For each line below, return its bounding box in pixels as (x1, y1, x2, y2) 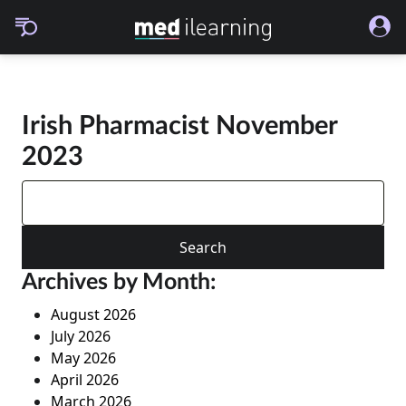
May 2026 (51, 348, 116, 368)
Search (21, 180, 68, 200)
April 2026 (51, 370, 119, 390)
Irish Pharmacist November (22, 113, 337, 140)
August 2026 (51, 304, 136, 324)
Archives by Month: (22, 271, 216, 294)
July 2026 (51, 326, 111, 346)
